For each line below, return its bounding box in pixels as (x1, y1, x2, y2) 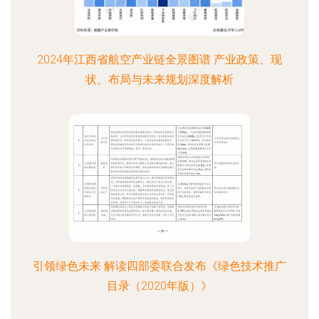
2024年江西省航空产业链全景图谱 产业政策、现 (37, 53, 282, 66)
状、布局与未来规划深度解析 (85, 73, 234, 86)
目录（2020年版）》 (107, 279, 212, 293)
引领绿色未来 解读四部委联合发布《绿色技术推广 (33, 259, 286, 273)
